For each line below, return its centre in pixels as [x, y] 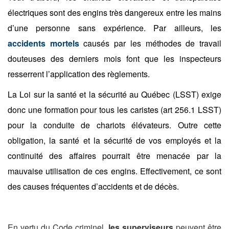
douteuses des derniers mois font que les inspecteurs [114, 59]
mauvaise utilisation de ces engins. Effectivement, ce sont [114, 171]
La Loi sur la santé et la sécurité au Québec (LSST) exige [114, 94]
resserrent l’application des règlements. [79, 74]
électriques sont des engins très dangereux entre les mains [114, 13]
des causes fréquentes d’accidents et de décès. [93, 186]
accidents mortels [43, 43]
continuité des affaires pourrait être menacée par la [114, 156]
